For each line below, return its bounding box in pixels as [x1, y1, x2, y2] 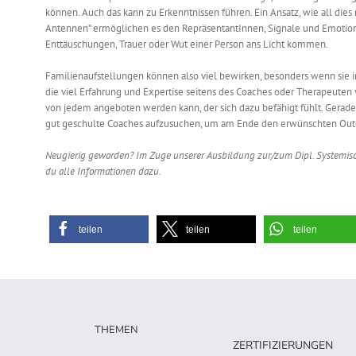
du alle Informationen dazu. [45, 164, 161, 179]
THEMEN [94, 323, 138, 338]
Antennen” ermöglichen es [45, 21, 163, 36]
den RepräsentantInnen [163, 21, 264, 36]
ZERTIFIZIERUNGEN [232, 337, 333, 353]
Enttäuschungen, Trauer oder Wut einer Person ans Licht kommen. [45, 37, 327, 52]
